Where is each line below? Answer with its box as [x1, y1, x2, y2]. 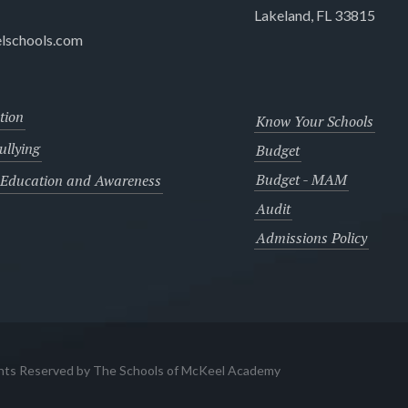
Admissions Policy [255, 227, 367, 248]
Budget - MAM [255, 168, 347, 189]
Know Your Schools [255, 110, 373, 131]
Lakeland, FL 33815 [253, 5, 375, 24]
